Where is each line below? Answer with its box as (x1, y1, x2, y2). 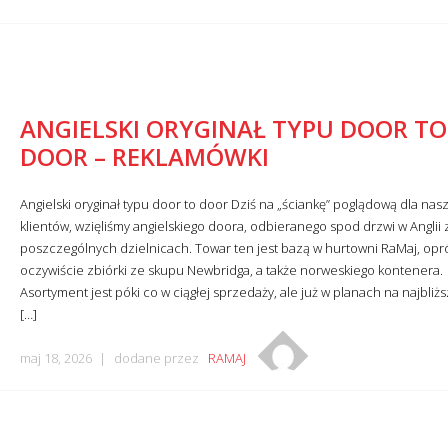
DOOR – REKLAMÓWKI (19, 139, 269, 173)
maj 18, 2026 (19, 348, 92, 367)
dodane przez (113, 348, 208, 367)
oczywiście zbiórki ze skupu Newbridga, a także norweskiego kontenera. (19, 260, 443, 279)
